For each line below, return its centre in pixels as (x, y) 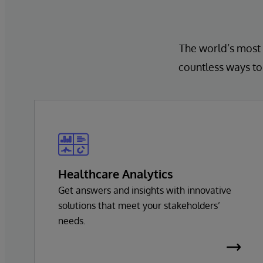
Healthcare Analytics (116, 173)
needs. (72, 220)
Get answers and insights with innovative (145, 190)
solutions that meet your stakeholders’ (139, 205)
